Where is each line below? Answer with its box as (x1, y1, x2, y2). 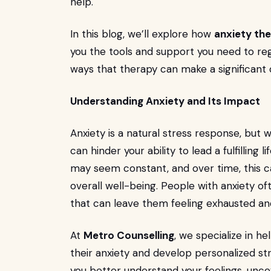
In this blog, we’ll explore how (70, 27, 214, 41)
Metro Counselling (83, 229, 174, 242)
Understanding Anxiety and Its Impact (70, 94, 260, 108)
